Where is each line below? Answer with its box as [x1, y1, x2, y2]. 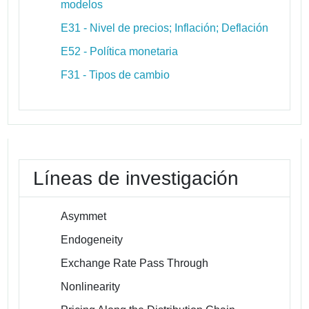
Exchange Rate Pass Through [61, 257, 209, 269]
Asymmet [61, 210, 107, 222]
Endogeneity [61, 233, 123, 246]
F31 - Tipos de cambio [61, 68, 170, 81]
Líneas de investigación [33, 167, 239, 189]
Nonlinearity [61, 280, 121, 292]
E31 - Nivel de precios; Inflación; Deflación [61, 21, 269, 34]
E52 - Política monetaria [61, 45, 179, 57]
